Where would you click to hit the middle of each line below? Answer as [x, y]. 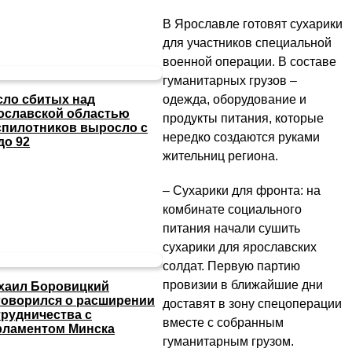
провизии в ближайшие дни [243, 285]
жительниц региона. [222, 156]
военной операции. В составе [249, 62]
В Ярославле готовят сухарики [253, 24]
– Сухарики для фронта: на [242, 191]
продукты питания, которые [243, 119]
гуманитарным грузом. [228, 342]
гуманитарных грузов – [230, 81]
